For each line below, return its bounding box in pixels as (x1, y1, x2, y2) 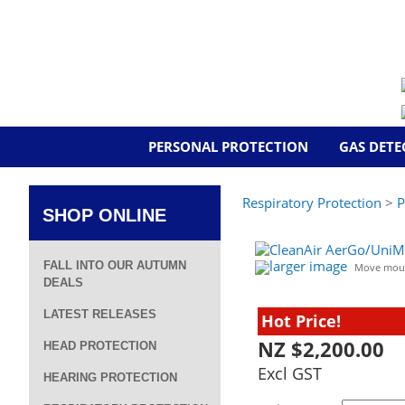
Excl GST (258, 363, 322, 384)
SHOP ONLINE (42, 205, 166, 225)
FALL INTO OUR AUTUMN (43, 259, 186, 272)
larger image (269, 257, 347, 275)
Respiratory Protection (242, 193, 381, 212)
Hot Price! (261, 310, 341, 332)
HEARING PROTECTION (43, 371, 177, 384)
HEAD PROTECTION (43, 339, 156, 353)
